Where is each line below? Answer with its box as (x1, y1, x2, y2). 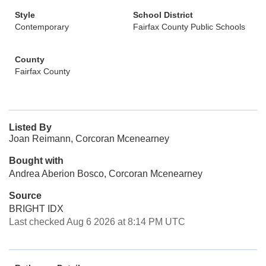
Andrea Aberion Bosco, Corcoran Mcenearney (9, 169, 202, 179)
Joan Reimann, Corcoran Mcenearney (9, 134, 169, 144)
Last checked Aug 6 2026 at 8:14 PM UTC (9, 217, 185, 227)
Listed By (9, 122, 52, 132)
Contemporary (15, 22, 69, 31)
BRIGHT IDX (9, 204, 64, 214)
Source (9, 191, 42, 201)
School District (133, 10, 193, 20)
